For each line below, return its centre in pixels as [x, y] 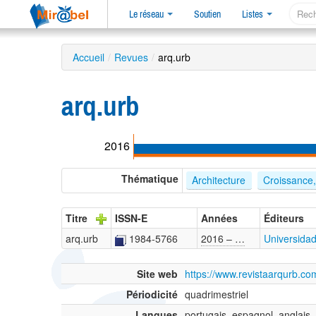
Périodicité [152, 294]
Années [219, 218]
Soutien [207, 14]
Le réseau [147, 14]
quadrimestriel [217, 294]
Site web [157, 274]
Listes [254, 14]
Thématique [150, 179]
